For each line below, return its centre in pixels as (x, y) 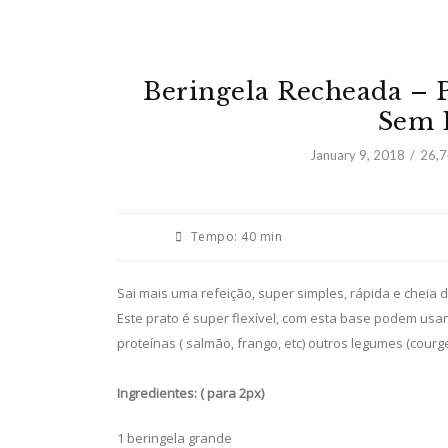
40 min (260, 236)
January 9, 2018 (357, 155)
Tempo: (214, 236)
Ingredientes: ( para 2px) (190, 393)
